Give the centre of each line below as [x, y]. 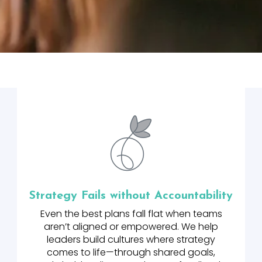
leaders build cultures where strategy [131, 239]
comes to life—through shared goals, [131, 252]
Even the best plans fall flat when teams [131, 214]
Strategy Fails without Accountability [131, 196]
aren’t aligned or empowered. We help [131, 227]
